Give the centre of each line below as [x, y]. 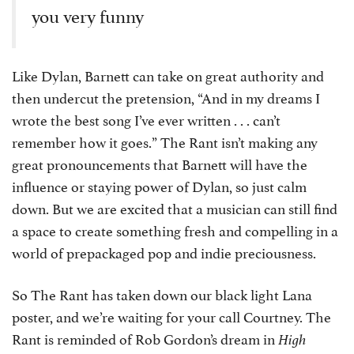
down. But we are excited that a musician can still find [175, 207]
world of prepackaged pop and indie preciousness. [164, 252]
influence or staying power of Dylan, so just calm [159, 185]
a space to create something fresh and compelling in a [175, 230]
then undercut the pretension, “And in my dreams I [166, 97]
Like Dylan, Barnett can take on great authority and [168, 75]
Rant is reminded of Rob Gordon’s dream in [143, 338]
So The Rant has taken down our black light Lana [162, 294]
